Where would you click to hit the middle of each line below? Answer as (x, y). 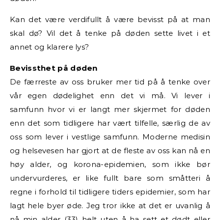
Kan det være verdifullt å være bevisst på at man (110, 19)
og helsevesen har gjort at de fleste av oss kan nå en (110, 150)
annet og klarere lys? (50, 47)
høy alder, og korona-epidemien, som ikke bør (110, 164)
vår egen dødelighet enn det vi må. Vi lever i (110, 95)
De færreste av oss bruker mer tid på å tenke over (110, 82)
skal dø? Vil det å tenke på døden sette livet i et (110, 33)
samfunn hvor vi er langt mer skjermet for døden (110, 109)
